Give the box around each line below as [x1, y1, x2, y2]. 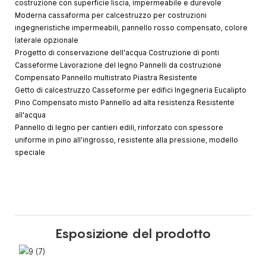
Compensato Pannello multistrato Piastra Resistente [15, 74, 197, 83]
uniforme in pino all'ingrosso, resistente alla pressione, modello [15, 136, 238, 145]
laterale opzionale [15, 36, 78, 45]
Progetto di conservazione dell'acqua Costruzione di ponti [15, 49, 219, 58]
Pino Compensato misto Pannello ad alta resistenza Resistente [15, 99, 235, 107]
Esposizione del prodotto [55, 226, 211, 242]
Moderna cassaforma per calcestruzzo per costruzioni [15, 11, 207, 20]
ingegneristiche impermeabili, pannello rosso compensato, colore [15, 24, 248, 33]
